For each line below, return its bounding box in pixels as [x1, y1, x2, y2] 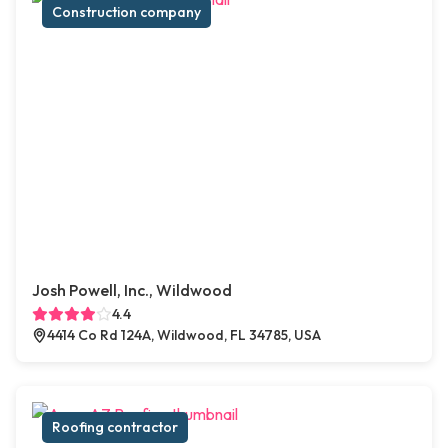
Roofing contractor [52, 418, 178, 437]
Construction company [52, 3, 201, 22]
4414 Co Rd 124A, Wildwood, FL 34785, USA [47, 326, 321, 345]
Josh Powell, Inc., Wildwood [32, 280, 232, 301]
